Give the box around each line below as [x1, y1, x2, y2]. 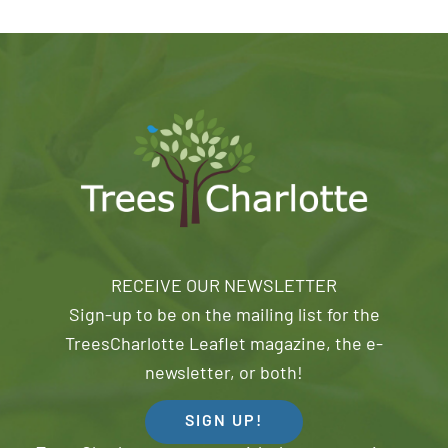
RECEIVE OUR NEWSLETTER [111, 278, 337, 297]
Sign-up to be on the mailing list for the [68, 307, 380, 326]
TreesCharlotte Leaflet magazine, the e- [65, 336, 383, 355]
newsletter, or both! [145, 365, 303, 384]
